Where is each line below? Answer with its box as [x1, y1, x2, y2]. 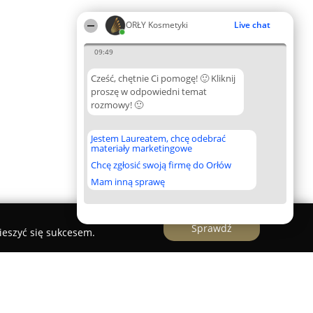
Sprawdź [191, 221, 232, 235]
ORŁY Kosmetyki [126, 19, 188, 31]
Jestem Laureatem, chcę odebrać [91, 132, 226, 145]
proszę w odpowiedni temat [91, 85, 207, 98]
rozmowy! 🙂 [91, 99, 143, 111]
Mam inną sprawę [91, 175, 165, 188]
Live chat [234, 19, 270, 31]
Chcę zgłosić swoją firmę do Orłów [91, 159, 231, 171]
